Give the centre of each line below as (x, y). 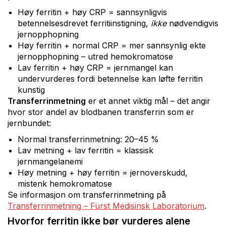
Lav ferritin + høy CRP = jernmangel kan (95, 67)
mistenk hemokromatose (65, 183)
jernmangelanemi (50, 161)
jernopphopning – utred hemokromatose (95, 56)
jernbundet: (29, 123)
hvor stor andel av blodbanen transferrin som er (101, 112)
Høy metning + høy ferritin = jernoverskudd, (103, 172)
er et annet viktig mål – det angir (148, 101)
